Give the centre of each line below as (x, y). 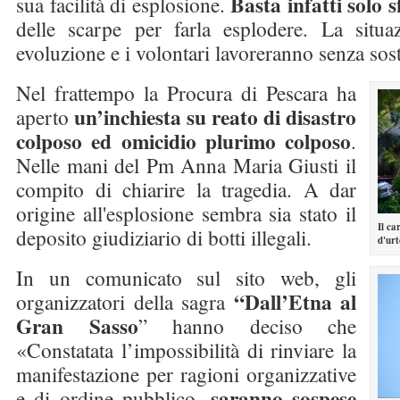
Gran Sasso (77, 326)
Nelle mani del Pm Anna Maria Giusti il (186, 165)
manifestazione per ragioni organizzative (186, 374)
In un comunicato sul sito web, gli (186, 278)
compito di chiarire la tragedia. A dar (186, 189)
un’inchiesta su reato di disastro (215, 117)
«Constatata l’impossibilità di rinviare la (186, 350)
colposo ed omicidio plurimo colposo (183, 141)
